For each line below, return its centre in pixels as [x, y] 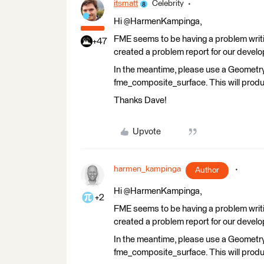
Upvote [146, 132]
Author [207, 170]
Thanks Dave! [140, 100]
